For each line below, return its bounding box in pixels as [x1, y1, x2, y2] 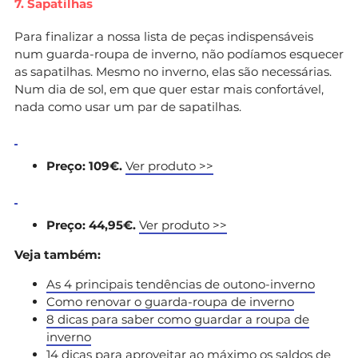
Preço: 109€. [46, 157, 125, 173]
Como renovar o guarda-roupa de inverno [46, 293, 294, 309]
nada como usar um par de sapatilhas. [14, 98, 241, 114]
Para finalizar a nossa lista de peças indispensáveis [14, 28, 313, 44]
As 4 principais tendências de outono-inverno [46, 276, 315, 292]
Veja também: [14, 246, 101, 262]
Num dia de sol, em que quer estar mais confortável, [14, 81, 324, 97]
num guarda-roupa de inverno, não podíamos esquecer [14, 46, 344, 62]
